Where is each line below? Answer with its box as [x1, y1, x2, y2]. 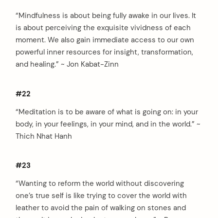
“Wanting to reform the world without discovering [16, 179, 184, 189]
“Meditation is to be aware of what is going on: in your [16, 107, 198, 117]
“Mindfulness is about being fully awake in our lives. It [16, 10, 196, 20]
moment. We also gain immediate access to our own [16, 35, 194, 45]
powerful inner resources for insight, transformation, [16, 47, 193, 57]
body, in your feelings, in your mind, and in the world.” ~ [16, 119, 200, 129]
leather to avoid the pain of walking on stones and [16, 203, 186, 213]
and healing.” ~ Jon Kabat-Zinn [16, 59, 119, 69]
